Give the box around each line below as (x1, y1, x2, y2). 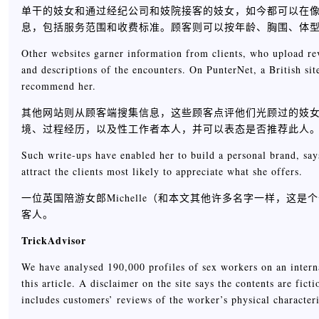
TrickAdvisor (21, 233, 86, 248)
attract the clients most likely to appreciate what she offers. (21, 164, 303, 178)
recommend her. (21, 79, 96, 93)
